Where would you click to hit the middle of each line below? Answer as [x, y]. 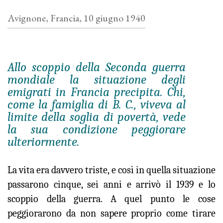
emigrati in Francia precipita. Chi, [97, 92]
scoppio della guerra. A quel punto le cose [111, 199]
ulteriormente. [44, 142]
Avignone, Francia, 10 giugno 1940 [76, 18]
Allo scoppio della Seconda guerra [97, 67]
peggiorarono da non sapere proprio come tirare [111, 213]
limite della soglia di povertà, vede [97, 117]
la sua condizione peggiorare [97, 129]
